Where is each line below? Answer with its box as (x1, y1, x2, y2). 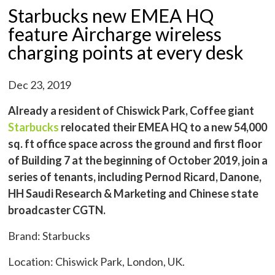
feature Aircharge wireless (8, 22, 222, 45)
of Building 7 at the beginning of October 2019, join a (8, 153, 268, 167)
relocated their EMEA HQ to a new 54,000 (59, 120, 268, 134)
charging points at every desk (8, 41, 244, 63)
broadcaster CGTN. (8, 203, 106, 217)
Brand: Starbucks (8, 228, 91, 242)
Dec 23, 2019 (8, 77, 72, 91)
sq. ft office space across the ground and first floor (8, 136, 263, 150)
